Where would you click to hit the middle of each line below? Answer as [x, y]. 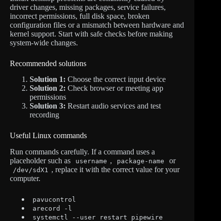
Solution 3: [48, 106]
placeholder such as [41, 161]
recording [44, 115]
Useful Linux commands [48, 136]
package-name [141, 161]
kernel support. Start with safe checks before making [91, 34]
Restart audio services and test [113, 106]
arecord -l [52, 209]
